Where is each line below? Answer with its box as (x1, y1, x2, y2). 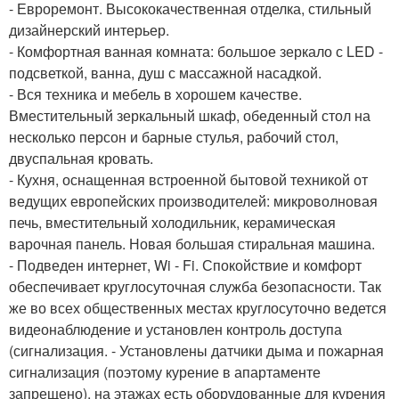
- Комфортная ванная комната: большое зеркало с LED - (9, 41, 383, 61)
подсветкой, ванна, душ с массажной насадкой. (9, 62, 322, 83)
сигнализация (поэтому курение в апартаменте (9, 362, 321, 382)
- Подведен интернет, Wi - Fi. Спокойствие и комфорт (9, 255, 362, 275)
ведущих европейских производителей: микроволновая (9, 191, 378, 211)
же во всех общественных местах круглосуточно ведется (9, 297, 387, 318)
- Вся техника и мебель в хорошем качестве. (9, 84, 302, 104)
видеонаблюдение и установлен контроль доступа (9, 319, 342, 339)
